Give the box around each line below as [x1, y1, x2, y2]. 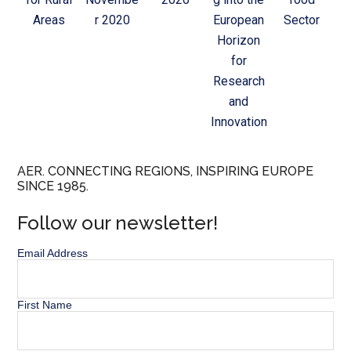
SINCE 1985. [17, 179, 89, 194]
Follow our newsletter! [17, 212, 219, 235]
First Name [17, 299, 73, 312]
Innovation [210, 114, 267, 130]
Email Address [17, 247, 89, 260]
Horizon [217, 33, 261, 49]
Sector [284, 13, 320, 28]
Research [212, 74, 265, 89]
